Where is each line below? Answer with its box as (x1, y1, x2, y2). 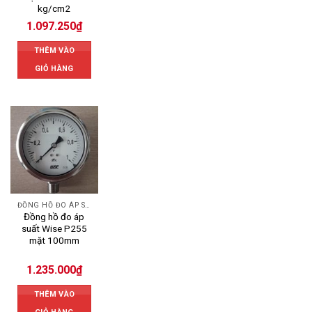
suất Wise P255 (21, 223, 87, 235)
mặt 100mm (29, 235, 79, 247)
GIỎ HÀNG (35, 64, 74, 74)
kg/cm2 (38, 3, 71, 15)
